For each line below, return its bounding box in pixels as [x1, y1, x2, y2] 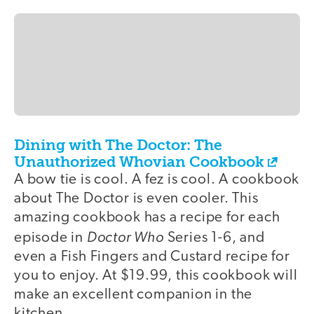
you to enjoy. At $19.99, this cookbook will [14, 268, 298, 284]
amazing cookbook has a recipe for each [14, 210, 280, 226]
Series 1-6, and [163, 231, 265, 246]
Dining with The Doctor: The [14, 136, 222, 154]
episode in [14, 231, 87, 246]
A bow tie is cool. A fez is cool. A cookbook [14, 172, 300, 188]
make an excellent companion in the [14, 287, 253, 303]
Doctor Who [86, 228, 164, 246]
